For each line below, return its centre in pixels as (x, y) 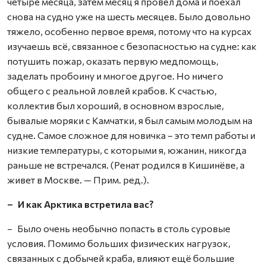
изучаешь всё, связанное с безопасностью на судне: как (132, 46)
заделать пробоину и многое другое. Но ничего (115, 76)
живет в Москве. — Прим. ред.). (78, 180)
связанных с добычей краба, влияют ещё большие (121, 258)
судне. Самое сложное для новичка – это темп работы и (131, 135)
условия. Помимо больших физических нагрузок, (119, 243)
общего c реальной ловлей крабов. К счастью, (112, 91)
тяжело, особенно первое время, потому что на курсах (129, 31)
